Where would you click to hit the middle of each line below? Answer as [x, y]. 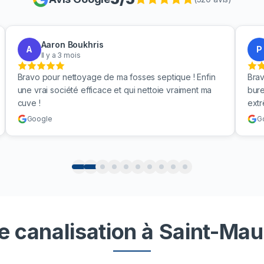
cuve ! [29, 103]
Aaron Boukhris [72, 44]
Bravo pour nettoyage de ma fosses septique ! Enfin [116, 77]
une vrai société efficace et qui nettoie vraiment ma [115, 90]
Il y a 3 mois [61, 55]
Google [39, 119]
